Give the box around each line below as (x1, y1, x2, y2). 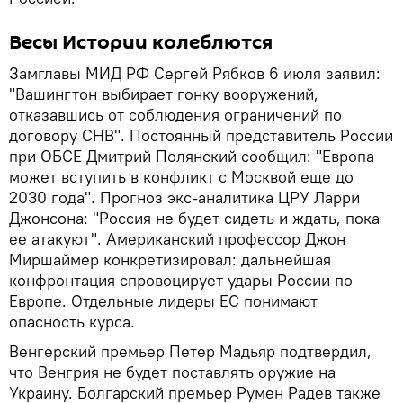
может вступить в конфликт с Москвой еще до (9, 166, 354, 187)
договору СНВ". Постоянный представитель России (9, 124, 393, 146)
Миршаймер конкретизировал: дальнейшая (9, 248, 331, 270)
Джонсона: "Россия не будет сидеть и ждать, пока (9, 207, 380, 228)
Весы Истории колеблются (9, 28, 273, 56)
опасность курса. (9, 310, 135, 332)
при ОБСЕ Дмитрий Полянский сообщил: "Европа (9, 145, 374, 166)
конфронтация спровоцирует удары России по (9, 269, 353, 291)
